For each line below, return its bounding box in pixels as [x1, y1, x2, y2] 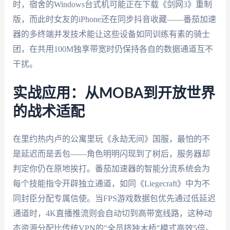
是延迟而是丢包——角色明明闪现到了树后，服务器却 [12, 149, 210, 159]
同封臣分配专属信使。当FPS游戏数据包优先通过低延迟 [12, 194, 216, 203]
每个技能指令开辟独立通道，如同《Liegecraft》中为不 [12, 179, 210, 188]
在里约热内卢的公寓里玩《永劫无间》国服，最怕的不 [12, 135, 210, 144]
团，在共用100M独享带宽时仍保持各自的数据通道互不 [12, 44, 213, 53]
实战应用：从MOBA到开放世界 [12, 86, 215, 101]
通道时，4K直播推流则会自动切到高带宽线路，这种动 [12, 209, 212, 218]
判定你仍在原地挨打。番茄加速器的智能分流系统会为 [12, 164, 210, 174]
